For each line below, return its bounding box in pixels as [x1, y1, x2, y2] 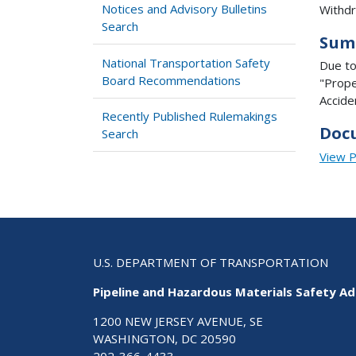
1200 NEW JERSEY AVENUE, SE [93, 312, 263, 329]
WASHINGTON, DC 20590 [93, 330, 236, 346]
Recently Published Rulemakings [102, 108, 278, 125]
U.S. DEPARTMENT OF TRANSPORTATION [93, 253, 328, 270]
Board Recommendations [102, 72, 242, 88]
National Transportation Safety [102, 54, 271, 71]
